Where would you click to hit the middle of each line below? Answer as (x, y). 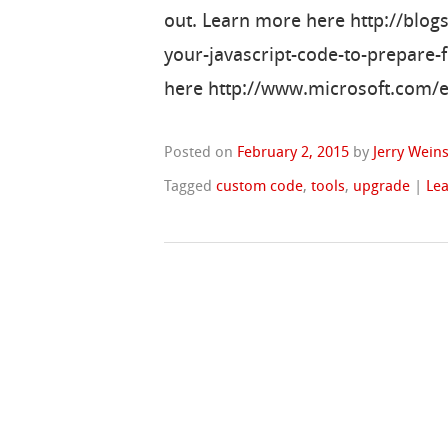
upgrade (382, 186)
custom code (260, 186)
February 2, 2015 (293, 152)
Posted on (201, 152)
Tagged (190, 186)
